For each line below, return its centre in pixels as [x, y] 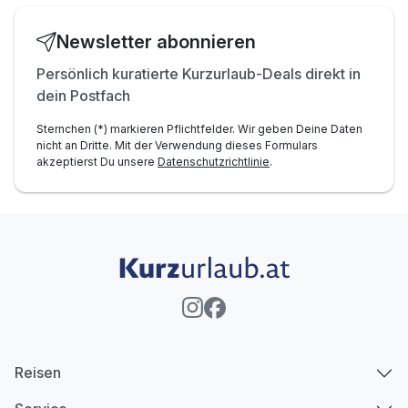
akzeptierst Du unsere [97, 161]
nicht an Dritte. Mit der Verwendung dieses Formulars [177, 145]
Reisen [38, 373]
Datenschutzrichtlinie [214, 161]
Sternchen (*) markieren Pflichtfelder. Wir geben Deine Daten [199, 128]
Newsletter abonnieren [156, 41]
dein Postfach [83, 95]
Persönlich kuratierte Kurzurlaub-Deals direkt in [199, 73]
